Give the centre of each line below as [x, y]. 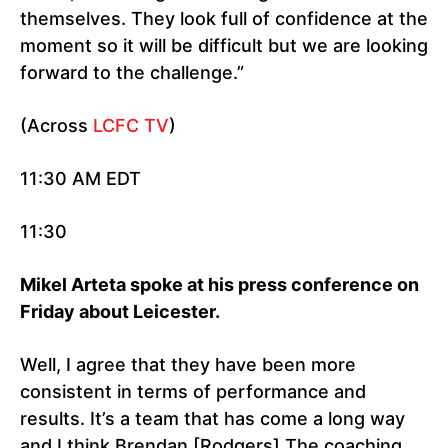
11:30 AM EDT [80, 179]
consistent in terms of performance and [193, 392]
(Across [56, 126]
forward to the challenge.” [132, 73]
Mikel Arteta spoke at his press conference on [219, 285]
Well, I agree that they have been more [188, 365]
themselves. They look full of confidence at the [224, 19]
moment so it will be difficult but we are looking [224, 46]
